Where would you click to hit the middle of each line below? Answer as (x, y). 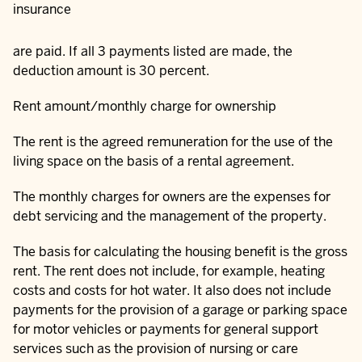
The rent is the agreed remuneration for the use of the (173, 142)
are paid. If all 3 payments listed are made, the (153, 52)
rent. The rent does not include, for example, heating (169, 271)
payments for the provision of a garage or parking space (180, 310)
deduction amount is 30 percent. (111, 71)
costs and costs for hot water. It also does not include (172, 291)
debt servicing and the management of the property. (170, 217)
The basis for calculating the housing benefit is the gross (180, 252)
